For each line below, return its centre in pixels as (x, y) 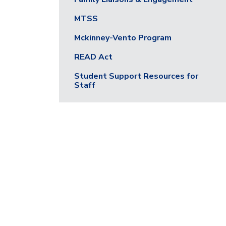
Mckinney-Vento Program (123, 38)
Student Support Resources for (136, 76)
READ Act (93, 57)
